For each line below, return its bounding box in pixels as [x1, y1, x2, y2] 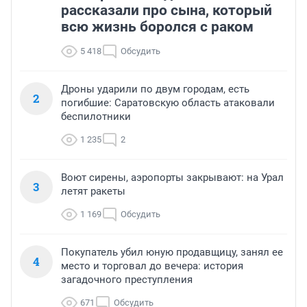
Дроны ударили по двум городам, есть [61, 83, 249, 96]
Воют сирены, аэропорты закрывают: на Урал [61, 171, 284, 184]
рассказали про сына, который [61, 2, 272, 19]
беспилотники [61, 110, 131, 123]
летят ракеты [61, 185, 125, 198]
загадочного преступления [61, 273, 193, 286]
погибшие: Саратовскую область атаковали [61, 97, 275, 110]
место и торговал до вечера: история [61, 260, 243, 273]
